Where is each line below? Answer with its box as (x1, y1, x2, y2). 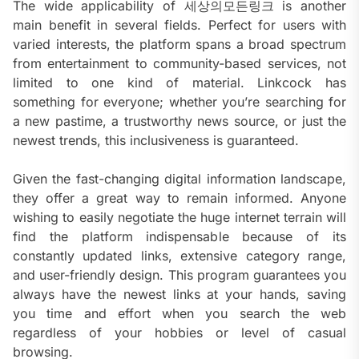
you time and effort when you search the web (13, 305, 346, 322)
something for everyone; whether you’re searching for (13, 94, 346, 111)
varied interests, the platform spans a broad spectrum (13, 36, 346, 53)
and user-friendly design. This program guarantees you (13, 267, 346, 284)
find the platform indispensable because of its (13, 228, 346, 245)
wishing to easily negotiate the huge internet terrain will (13, 209, 346, 226)
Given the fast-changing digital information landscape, (13, 171, 346, 188)
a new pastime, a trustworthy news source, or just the (13, 113, 346, 130)
